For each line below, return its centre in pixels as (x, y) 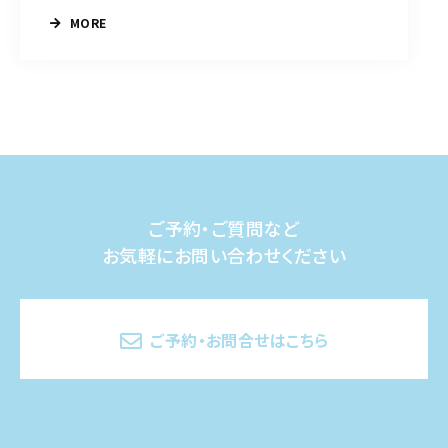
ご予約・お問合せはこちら (239, 340)
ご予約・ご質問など (224, 228)
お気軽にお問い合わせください (224, 255)
